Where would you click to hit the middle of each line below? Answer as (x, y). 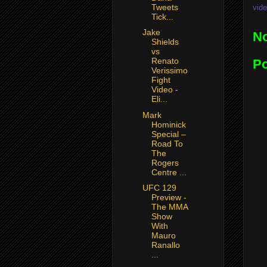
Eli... (159, 99)
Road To (167, 143)
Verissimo (169, 71)
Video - (164, 90)
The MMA (169, 207)
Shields (165, 42)
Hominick (168, 124)
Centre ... (169, 172)
